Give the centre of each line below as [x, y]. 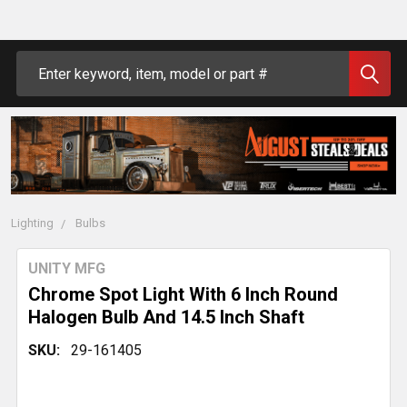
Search [38, 61]
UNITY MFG [67, 269]
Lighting [32, 223]
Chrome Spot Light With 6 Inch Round [183, 295]
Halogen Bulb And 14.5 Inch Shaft [166, 318]
